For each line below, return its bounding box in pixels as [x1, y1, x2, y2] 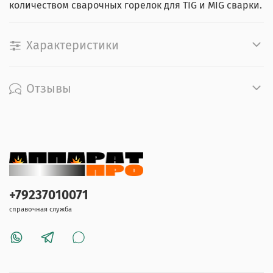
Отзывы [26, 80, 71, 96]
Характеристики [26, 37, 119, 52]
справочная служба [9, 205, 72, 213]
